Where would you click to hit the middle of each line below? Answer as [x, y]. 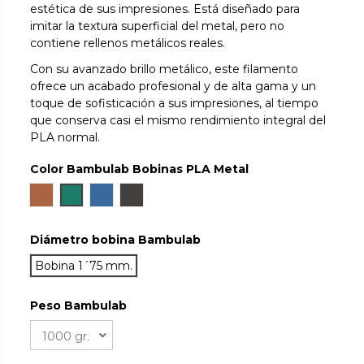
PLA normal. [65, 137]
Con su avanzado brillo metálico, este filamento [165, 69]
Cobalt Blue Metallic [158, 195]
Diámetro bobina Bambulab [116, 240]
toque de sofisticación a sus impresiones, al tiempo [175, 103]
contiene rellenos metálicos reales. [128, 43]
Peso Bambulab [79, 306]
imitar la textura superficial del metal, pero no [158, 26]
